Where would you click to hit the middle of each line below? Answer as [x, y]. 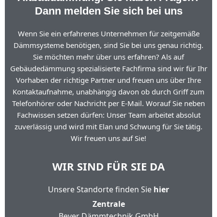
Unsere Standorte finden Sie [101, 189]
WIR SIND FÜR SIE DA [108, 166]
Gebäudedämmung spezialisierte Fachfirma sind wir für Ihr [108, 68]
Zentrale [108, 204]
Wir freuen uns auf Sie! [108, 138]
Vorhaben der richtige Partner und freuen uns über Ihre [108, 80]
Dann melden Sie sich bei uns [108, 11]
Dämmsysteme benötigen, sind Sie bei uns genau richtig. [108, 45]
